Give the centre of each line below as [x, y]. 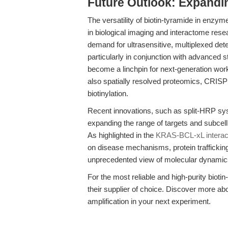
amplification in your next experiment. [149, 201]
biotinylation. [108, 93]
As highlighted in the [122, 135]
